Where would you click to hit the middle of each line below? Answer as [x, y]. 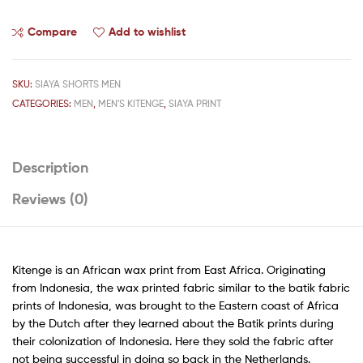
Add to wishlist [147, 31]
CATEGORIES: [43, 103]
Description [50, 168]
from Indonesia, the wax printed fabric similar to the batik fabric [181, 288]
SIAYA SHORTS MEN [78, 83]
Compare [52, 31]
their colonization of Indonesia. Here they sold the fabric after [173, 341]
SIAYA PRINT [195, 103]
